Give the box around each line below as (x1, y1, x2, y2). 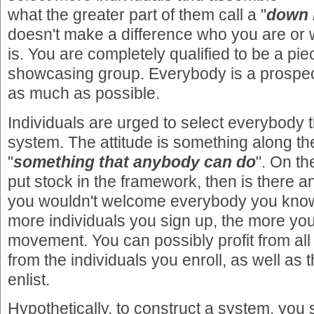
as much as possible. (8, 84, 160, 103)
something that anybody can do (13, 152, 256, 171)
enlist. (8, 270, 50, 289)
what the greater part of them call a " (8, 6, 266, 25)
